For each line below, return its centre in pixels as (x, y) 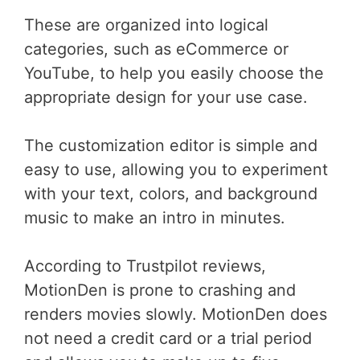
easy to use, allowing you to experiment (176, 170)
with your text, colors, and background (171, 194)
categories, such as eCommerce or (156, 49)
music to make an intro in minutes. (155, 218)
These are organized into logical (146, 25)
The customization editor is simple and (171, 146)
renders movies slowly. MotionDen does (176, 315)
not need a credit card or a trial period (168, 339)
